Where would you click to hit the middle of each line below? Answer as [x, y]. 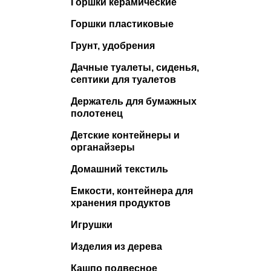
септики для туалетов [123, 79]
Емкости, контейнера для [132, 191]
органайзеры [103, 147]
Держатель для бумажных [134, 101]
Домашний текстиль [119, 169]
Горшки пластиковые [122, 24]
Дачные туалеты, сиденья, [135, 67]
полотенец [97, 113]
